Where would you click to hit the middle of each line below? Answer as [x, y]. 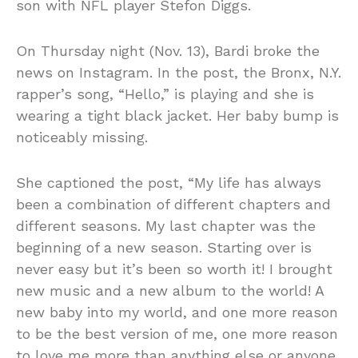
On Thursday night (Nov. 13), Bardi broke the [168, 50]
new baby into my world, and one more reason [177, 312]
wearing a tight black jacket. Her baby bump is [177, 115]
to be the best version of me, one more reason [177, 333]
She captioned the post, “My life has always [169, 182]
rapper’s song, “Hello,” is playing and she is [165, 93]
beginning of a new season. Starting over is [164, 247]
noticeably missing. [82, 137]
